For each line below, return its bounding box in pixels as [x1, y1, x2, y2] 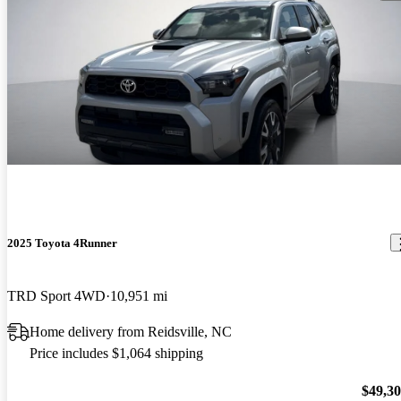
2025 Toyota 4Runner [7, 235, 117, 250]
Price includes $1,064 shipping [30, 346, 203, 362]
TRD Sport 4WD [7, 288, 106, 304]
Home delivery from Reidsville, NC [30, 324, 232, 340]
